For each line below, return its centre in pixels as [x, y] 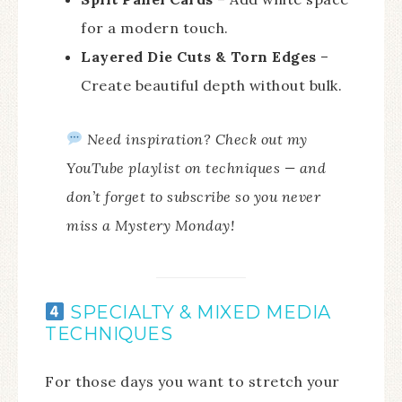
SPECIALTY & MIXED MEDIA [198, 312]
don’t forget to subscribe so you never [193, 196]
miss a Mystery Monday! [150, 225]
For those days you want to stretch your [192, 381]
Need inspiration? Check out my [197, 139]
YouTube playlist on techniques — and [196, 167]
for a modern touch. [155, 27]
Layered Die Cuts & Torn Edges [199, 56]
